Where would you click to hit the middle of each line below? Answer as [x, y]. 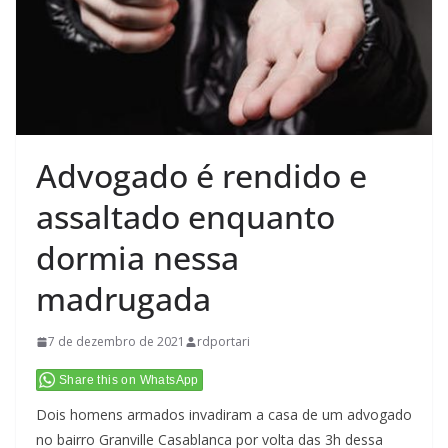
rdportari [223, 342]
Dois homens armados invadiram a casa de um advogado [224, 415]
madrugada [123, 299]
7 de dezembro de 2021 [116, 342]
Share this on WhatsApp [129, 380]
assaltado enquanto [185, 217]
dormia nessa [137, 258]
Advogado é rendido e [201, 176]
